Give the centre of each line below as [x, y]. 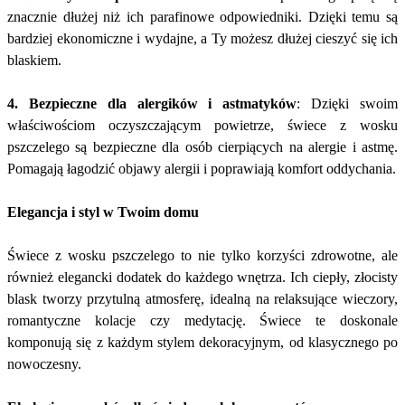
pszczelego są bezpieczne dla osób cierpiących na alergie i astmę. [202, 147]
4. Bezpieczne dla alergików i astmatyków [152, 104]
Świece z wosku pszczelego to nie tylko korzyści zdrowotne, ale [202, 256]
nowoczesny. [44, 364]
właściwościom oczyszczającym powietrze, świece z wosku [202, 126]
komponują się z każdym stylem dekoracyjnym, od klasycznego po [202, 343]
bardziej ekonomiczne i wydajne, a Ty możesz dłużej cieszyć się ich [202, 39]
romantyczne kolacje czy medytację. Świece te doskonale [202, 321]
